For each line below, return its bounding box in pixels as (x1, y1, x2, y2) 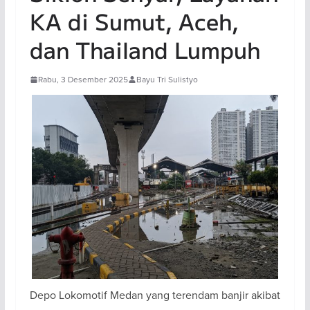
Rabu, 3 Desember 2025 (37, 73, 128, 85)
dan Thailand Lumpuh (29, 33, 260, 65)
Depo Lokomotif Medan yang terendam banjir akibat (29, 286, 280, 302)
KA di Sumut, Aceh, (29, 5, 239, 37)
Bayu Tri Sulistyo (136, 73, 198, 85)
